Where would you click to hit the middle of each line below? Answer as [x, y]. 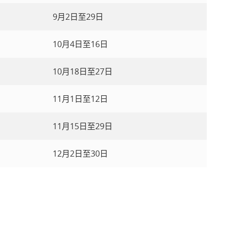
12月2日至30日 [80, 154]
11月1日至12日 [80, 99]
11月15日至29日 [83, 126]
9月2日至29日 [78, 17]
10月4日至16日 [80, 44]
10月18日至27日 [83, 71]
